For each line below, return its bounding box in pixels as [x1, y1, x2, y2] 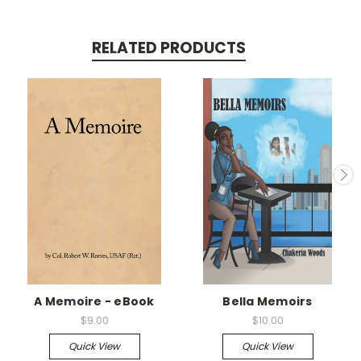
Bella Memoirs [222, 293, 313, 309]
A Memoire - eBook [34, 293, 155, 309]
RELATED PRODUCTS [91, 36, 246, 59]
